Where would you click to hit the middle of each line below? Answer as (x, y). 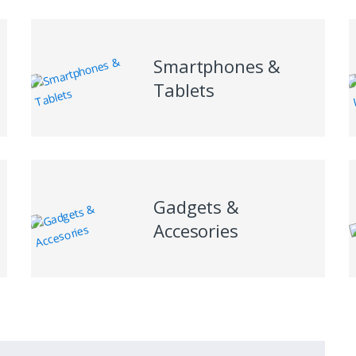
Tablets (184, 89)
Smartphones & (217, 66)
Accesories (196, 230)
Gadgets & (196, 206)
